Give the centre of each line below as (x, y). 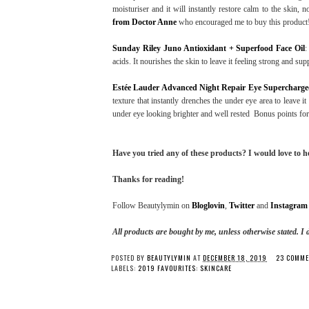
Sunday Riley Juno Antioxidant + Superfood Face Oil (209, 48)
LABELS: (124, 268)
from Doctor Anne (144, 22)
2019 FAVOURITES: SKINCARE (185, 268)
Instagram (289, 205)
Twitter (242, 205)
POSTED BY (129, 257)
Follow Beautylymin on (152, 205)
